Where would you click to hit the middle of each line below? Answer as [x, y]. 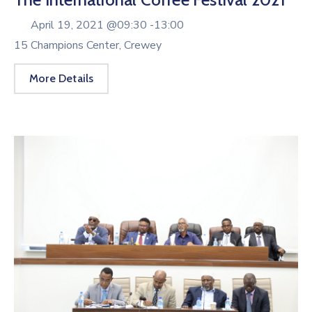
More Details [62, 78]
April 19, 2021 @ [74, 25]
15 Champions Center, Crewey [88, 45]
